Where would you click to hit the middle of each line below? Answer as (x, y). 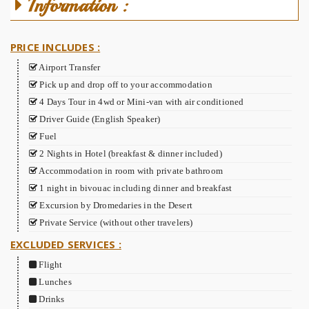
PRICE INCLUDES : (56, 47)
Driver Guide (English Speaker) (99, 119)
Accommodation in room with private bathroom (130, 171)
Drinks (51, 299)
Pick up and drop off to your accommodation (125, 84)
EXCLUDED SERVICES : (66, 244)
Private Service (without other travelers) (115, 222)
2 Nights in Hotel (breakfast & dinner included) (130, 153)
